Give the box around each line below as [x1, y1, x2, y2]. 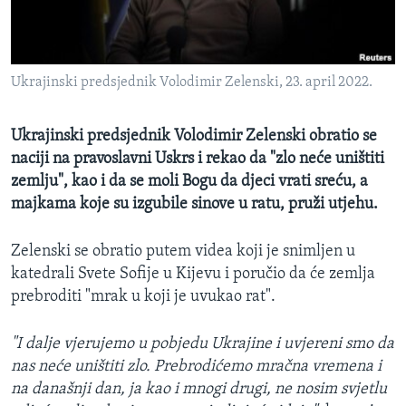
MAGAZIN [16, 8, 81, 25]
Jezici [31, 222, 68, 240]
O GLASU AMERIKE [16, 41, 139, 58]
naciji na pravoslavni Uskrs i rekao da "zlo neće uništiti [11, 150, 384, 169]
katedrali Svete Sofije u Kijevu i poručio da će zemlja [11, 266, 375, 284]
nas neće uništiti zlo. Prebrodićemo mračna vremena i [11, 358, 382, 376]
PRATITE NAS [16, 139, 84, 152]
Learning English [16, 89, 123, 106]
